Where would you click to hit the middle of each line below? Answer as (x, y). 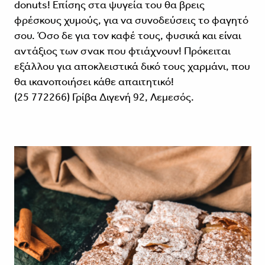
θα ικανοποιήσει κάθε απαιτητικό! (95, 81)
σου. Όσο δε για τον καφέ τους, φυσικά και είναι (127, 35)
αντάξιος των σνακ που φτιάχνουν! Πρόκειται (122, 51)
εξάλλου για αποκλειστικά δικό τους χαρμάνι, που (132, 66)
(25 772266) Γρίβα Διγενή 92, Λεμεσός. (105, 97)
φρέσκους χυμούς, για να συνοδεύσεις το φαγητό (131, 20)
